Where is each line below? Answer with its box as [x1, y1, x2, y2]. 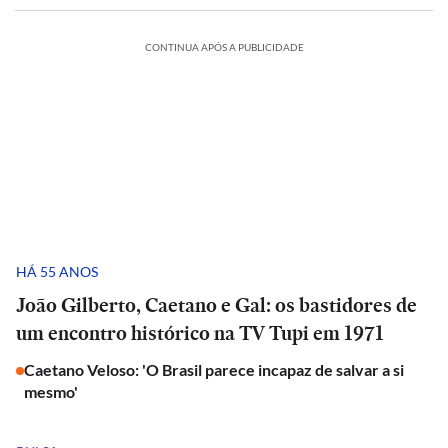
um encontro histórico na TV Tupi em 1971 [16, 319, 384, 347]
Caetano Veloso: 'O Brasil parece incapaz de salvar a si [24, 360, 404, 379]
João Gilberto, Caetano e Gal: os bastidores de [16, 291, 417, 319]
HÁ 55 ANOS [16, 262, 98, 280]
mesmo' [24, 382, 78, 401]
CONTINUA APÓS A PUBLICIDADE [144, 41, 304, 53]
